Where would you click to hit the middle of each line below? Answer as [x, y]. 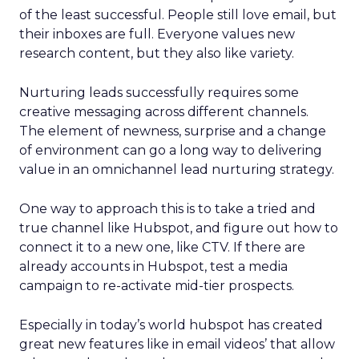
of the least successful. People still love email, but [178, 15]
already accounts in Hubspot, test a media [153, 266]
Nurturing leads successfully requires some [159, 93]
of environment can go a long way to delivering [171, 150]
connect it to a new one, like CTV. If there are [162, 247]
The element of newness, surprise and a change [173, 131]
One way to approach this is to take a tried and [167, 209]
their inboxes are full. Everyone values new [157, 34]
